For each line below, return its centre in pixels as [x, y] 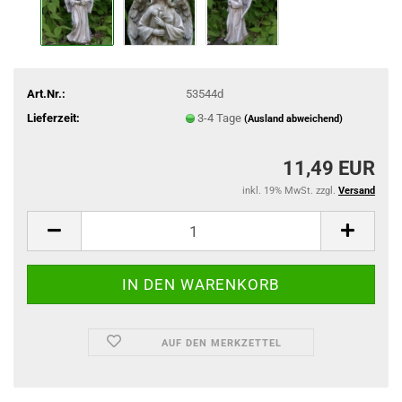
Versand [357, 191]
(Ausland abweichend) [293, 118]
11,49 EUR [329, 168]
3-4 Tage [220, 118]
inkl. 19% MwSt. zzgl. [290, 191]
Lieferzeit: [53, 118]
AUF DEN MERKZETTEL [222, 343]
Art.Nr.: [46, 93]
